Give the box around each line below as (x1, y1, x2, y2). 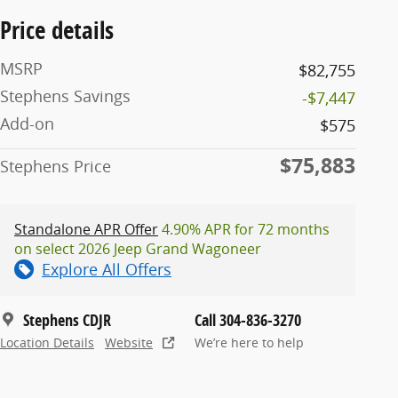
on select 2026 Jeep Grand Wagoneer (14, 238, 261, 259)
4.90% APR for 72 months (158, 219, 330, 239)
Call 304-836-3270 (195, 308, 301, 331)
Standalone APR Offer (14, 219, 158, 239)
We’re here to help (195, 334, 304, 351)
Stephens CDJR (23, 308, 111, 331)
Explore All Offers (42, 258, 171, 280)
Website (105, 334, 153, 351)
